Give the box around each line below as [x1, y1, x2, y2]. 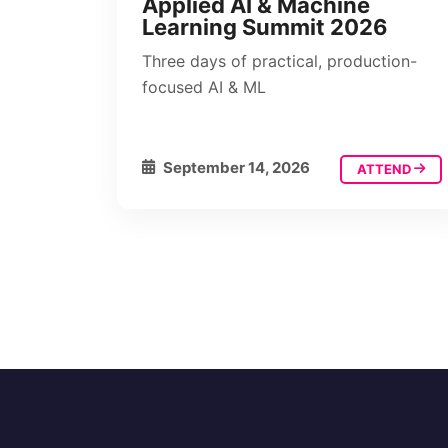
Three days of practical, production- [142, 50, 417, 71]
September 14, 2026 [160, 157, 310, 177]
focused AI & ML [142, 76, 266, 97]
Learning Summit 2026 [142, 13, 388, 40]
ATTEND [357, 160, 414, 177]
